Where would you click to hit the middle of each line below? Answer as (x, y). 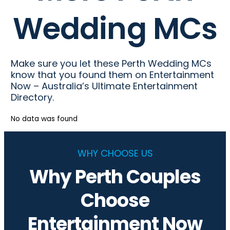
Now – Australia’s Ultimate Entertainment (104, 86)
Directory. (32, 98)
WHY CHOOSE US (115, 153)
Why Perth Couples (115, 177)
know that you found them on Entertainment (112, 75)
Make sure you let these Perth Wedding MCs (111, 64)
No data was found (44, 119)
